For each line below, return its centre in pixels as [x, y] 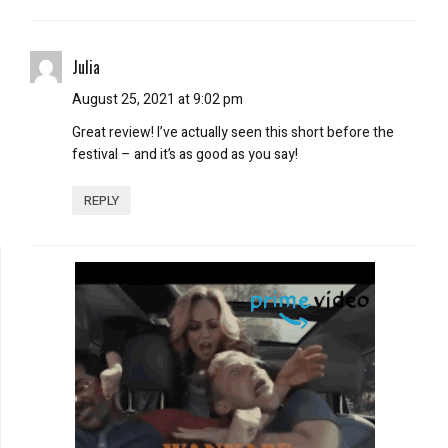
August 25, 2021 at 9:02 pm [157, 99]
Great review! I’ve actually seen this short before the [233, 132]
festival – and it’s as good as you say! [185, 154]
